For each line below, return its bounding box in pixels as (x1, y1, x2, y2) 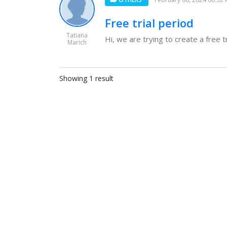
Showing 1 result (59, 73, 113, 83)
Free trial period (105, 15, 194, 30)
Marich (67, 38, 87, 47)
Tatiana (66, 31, 88, 40)
